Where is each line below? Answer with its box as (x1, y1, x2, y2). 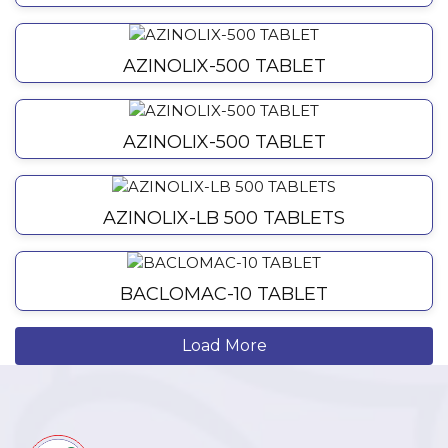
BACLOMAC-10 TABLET (120, 283, 328, 306)
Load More (181, 336, 267, 356)
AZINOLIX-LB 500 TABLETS (103, 207, 345, 230)
